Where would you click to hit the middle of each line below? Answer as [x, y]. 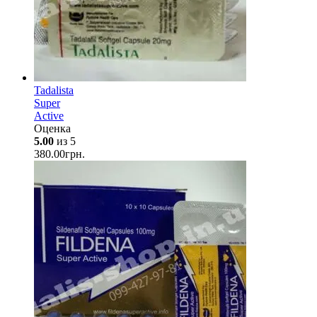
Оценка [52, 129]
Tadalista [54, 91]
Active [49, 116]
